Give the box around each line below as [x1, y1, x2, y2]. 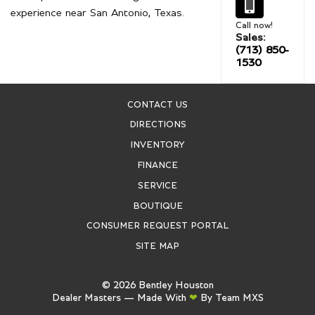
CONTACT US [127, 100, 188, 110]
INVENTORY [130, 141, 185, 150]
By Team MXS [200, 292, 264, 303]
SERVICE [138, 181, 177, 191]
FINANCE [137, 161, 178, 171]
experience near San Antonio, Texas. [11, 7, 184, 19]
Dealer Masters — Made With [51, 292, 186, 303]
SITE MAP [136, 242, 179, 252]
